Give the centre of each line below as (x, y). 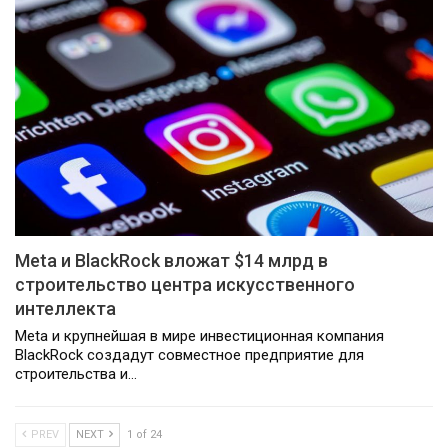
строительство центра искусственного (185, 284)
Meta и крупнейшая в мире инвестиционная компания (199, 335)
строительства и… (76, 373)
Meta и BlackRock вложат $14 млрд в (171, 260)
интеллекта (65, 308)
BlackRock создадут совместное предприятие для (189, 354)
